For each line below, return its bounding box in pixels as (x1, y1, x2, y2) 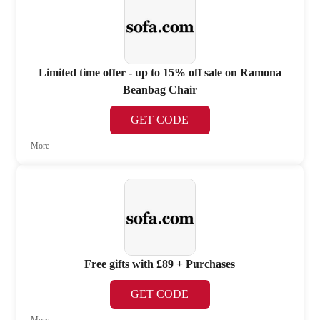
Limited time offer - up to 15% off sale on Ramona (38, 66, 281, 79)
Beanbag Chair (122, 84, 197, 96)
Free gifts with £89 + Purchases (84, 258, 236, 271)
